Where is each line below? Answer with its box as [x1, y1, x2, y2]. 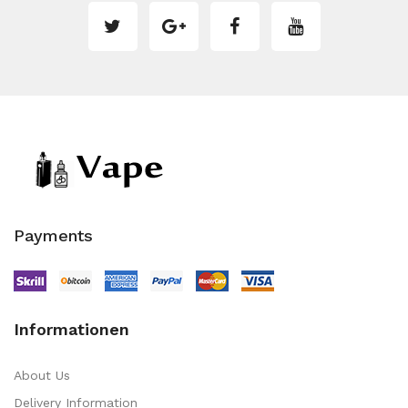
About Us [14, 368, 70, 382]
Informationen [14, 320, 129, 339]
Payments [14, 226, 93, 245]
